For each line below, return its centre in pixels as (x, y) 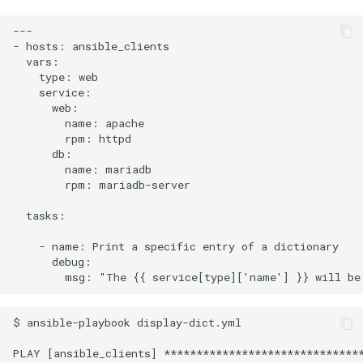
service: (52, 93)
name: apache (79, 124)
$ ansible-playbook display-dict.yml (127, 323)
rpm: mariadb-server (102, 185)
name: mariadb (82, 170)
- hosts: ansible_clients (91, 47)
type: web (56, 77)
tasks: (39, 216)
